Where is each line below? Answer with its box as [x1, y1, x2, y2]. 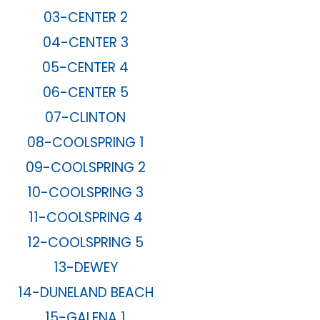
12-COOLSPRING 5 [27, 233, 144, 253]
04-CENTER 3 [42, 33, 129, 53]
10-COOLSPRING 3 [27, 183, 144, 203]
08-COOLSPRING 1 [26, 133, 144, 153]
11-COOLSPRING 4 [28, 208, 143, 228]
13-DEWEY [53, 258, 118, 278]
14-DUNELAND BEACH [17, 283, 154, 303]
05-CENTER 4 [42, 58, 129, 78]
